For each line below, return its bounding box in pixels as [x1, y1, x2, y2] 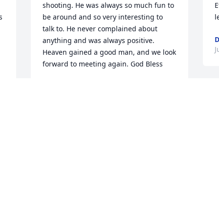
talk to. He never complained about [43, 24, 158, 34]
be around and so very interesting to [43, 12, 163, 22]
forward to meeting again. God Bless [43, 59, 163, 69]
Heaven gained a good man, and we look [43, 47, 176, 57]
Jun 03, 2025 [43, 91, 83, 101]
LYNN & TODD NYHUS [43, 82, 117, 91]
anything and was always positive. [43, 36, 155, 45]
